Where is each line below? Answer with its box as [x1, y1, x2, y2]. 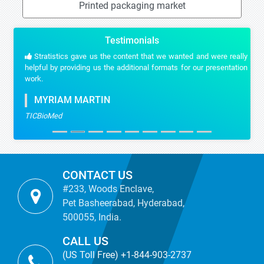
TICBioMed [21, 111, 58, 120]
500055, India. [62, 212, 121, 223]
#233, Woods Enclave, [62, 183, 154, 194]
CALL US [62, 234, 108, 248]
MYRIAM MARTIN [23, 95, 106, 105]
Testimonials [105, 35, 159, 46]
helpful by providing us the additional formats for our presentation [21, 63, 243, 72]
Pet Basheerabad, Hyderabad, [62, 197, 184, 209]
